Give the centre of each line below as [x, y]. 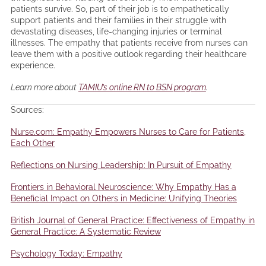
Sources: [27, 110]
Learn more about [44, 88]
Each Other [32, 143]
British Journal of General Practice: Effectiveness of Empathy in [132, 221]
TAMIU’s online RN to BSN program [142, 88]
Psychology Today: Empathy [66, 254]
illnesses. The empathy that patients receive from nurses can [129, 43]
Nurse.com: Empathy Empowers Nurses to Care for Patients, [128, 132]
